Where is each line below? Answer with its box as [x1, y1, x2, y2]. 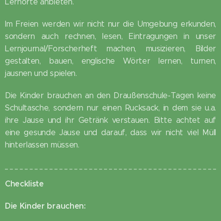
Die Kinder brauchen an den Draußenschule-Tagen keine [5, 90, 216, 100]
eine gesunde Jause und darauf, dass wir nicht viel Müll [5, 127, 216, 137]
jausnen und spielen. [5, 68, 77, 78]
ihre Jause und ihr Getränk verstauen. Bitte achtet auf [5, 115, 216, 125]
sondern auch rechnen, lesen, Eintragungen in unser [5, 31, 216, 41]
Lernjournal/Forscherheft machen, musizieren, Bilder [5, 43, 216, 53]
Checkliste [5, 178, 44, 189]
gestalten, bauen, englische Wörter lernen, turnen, [5, 56, 216, 66]
